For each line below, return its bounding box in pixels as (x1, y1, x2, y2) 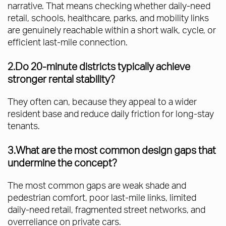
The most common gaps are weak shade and (8, 179, 186, 191)
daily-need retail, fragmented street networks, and (8, 203, 205, 215)
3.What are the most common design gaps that (8, 143, 216, 157)
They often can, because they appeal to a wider (8, 95, 197, 107)
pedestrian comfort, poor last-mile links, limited (8, 191, 196, 203)
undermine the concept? (8, 156, 117, 169)
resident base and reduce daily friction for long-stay (8, 107, 214, 120)
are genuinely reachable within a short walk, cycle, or (8, 24, 216, 36)
